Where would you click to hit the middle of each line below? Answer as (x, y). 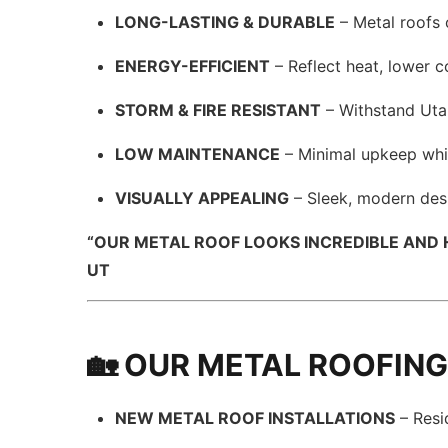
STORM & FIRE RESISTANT (218, 110)
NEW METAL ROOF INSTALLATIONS (255, 418)
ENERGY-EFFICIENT (193, 66)
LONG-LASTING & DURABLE (225, 22)
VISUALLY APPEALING (202, 198)
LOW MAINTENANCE (198, 154)
